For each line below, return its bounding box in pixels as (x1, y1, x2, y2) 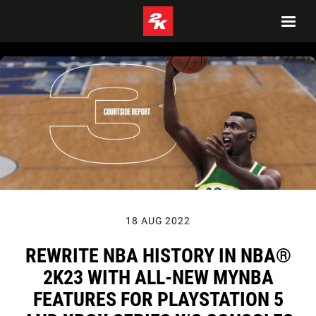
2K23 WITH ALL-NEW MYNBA (42, 265, 274, 289)
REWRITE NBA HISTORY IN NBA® (25, 243, 291, 267)
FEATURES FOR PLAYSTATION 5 (32, 287, 284, 311)
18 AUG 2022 (125, 214, 191, 226)
